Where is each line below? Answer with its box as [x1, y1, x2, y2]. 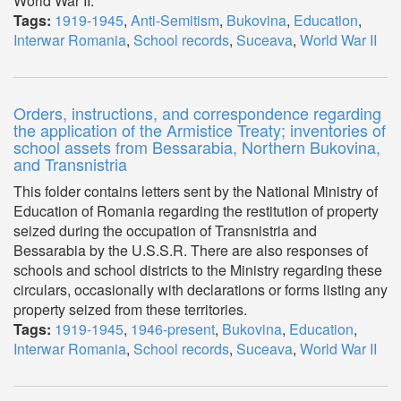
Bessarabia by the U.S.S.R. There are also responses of [13, 240, 368, 260]
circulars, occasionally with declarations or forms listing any [13, 279, 388, 300]
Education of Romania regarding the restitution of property [13, 200, 379, 221]
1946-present [131, 319, 215, 339]
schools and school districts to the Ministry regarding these [13, 260, 382, 280]
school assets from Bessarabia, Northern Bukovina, [13, 135, 380, 158]
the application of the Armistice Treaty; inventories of [13, 118, 386, 141]
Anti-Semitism [131, 10, 219, 30]
